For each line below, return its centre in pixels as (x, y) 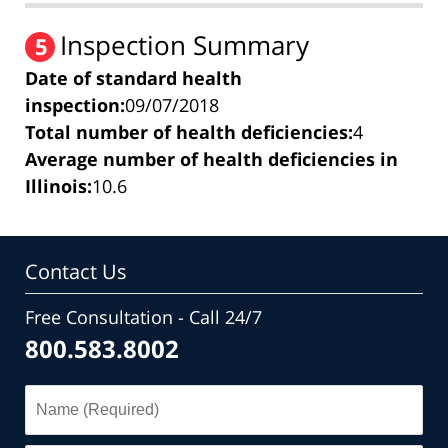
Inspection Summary (184, 44)
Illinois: (58, 185)
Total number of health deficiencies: (189, 131)
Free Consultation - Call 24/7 (143, 316)
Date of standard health (133, 77)
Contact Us (76, 271)
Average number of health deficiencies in (211, 158)
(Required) (65, 419)
